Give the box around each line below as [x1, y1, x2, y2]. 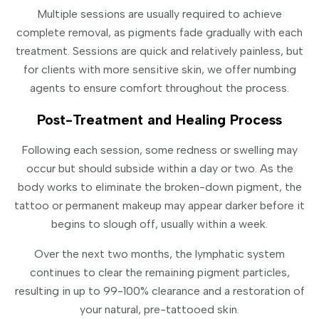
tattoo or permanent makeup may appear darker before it [14, 199, 305, 213]
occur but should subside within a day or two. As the [26, 162, 293, 176]
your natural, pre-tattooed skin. [80, 303, 239, 317]
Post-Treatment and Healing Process [37, 111, 282, 129]
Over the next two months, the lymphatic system [34, 247, 285, 261]
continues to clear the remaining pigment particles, [29, 266, 290, 280]
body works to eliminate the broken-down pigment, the [17, 180, 302, 194]
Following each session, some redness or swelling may [21, 143, 298, 157]
